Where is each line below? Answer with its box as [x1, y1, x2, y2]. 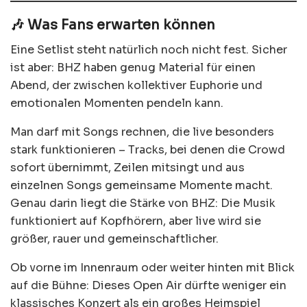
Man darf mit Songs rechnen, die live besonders [10, 125, 274, 140]
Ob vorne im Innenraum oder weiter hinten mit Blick [10, 260, 295, 275]
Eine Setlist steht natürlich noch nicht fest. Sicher [10, 42, 287, 58]
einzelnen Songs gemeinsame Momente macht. [10, 178, 273, 193]
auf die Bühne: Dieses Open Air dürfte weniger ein [10, 278, 286, 293]
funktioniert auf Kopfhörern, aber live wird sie [10, 214, 261, 229]
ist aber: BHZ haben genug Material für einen [10, 60, 256, 75]
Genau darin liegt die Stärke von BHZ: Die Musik [10, 196, 275, 211]
